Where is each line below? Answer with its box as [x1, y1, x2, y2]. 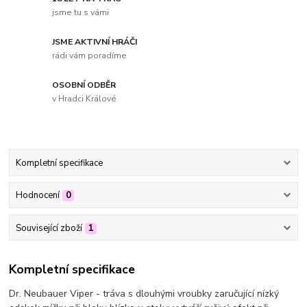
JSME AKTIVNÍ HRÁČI [52, 36, 138, 48]
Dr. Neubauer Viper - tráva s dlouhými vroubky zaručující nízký [9, 287, 280, 301]
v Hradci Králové [52, 93, 117, 104]
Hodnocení [15, 189, 60, 202]
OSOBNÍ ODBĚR [52, 79, 116, 91]
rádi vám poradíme [52, 49, 127, 61]
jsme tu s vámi [52, 6, 110, 18]
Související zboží [15, 221, 82, 234]
